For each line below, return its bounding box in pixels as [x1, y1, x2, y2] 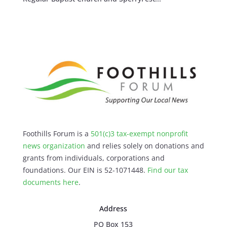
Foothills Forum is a [22, 128, 91, 138]
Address [99, 203, 128, 213]
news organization [22, 140, 85, 150]
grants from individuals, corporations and [22, 153, 165, 163]
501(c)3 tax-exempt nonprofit [90, 128, 188, 138]
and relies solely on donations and [85, 140, 204, 150]
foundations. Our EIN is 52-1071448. [22, 165, 147, 175]
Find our [147, 165, 178, 175]
